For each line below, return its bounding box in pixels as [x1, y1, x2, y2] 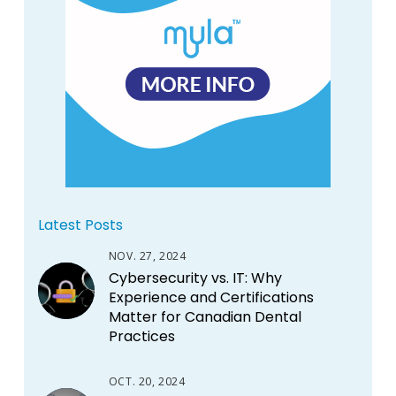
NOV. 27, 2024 [108, 247, 187, 263]
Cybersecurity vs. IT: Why [108, 267, 282, 288]
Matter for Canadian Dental [108, 306, 301, 327]
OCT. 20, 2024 [108, 373, 186, 389]
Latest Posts [37, 214, 123, 235]
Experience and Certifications [108, 286, 314, 308]
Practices [108, 325, 175, 346]
